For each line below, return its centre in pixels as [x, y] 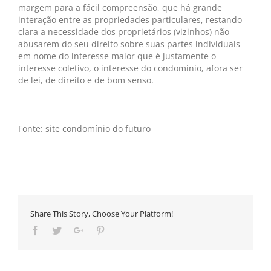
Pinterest [121, 230]
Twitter [75, 230]
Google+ [100, 230]
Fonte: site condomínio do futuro [84, 129]
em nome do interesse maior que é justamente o [117, 56]
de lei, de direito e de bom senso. [86, 80]
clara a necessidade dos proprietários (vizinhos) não [124, 32]
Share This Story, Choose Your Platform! [102, 214]
